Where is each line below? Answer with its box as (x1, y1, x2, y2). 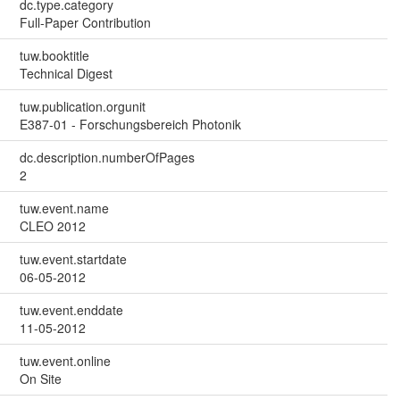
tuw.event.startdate (19, 249, 127, 268)
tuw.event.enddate (19, 300, 123, 319)
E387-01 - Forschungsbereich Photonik (19, 114, 241, 133)
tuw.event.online (19, 351, 111, 370)
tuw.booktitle (19, 46, 89, 64)
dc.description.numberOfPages (19, 147, 195, 166)
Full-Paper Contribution (19, 12, 151, 31)
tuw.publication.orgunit (19, 96, 146, 115)
